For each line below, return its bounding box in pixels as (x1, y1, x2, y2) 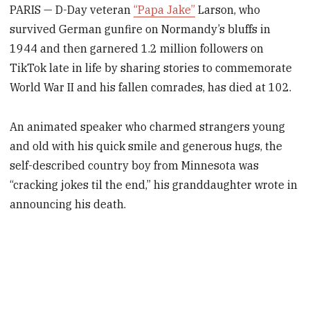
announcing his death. (10, 197, 127, 211)
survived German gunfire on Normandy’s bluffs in (10, 22, 271, 37)
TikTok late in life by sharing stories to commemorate (10, 61, 293, 75)
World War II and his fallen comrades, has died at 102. (10, 80, 292, 95)
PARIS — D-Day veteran (10, 3, 134, 17)
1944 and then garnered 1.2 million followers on (10, 42, 264, 56)
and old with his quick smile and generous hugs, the (10, 138, 283, 153)
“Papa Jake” (134, 3, 196, 17)
